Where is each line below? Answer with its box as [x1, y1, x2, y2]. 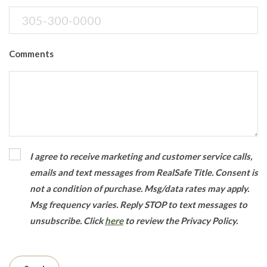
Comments [9, 48, 54, 59]
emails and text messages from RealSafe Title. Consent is [30, 167, 258, 178]
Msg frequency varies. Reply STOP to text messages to [30, 199, 247, 210]
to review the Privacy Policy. [123, 215, 238, 226]
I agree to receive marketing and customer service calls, [30, 151, 252, 162]
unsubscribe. [30, 215, 83, 226]
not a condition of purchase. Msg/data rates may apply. [30, 183, 249, 194]
